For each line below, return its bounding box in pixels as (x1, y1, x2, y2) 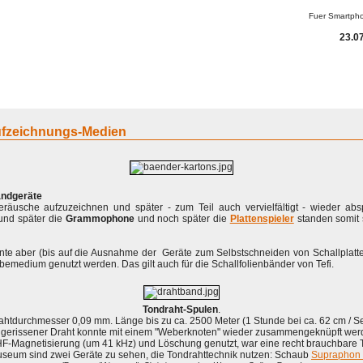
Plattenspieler (229, 213, 294, 224)
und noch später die (134, 213, 230, 224)
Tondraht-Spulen (143, 304, 218, 315)
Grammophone (65, 213, 135, 224)
